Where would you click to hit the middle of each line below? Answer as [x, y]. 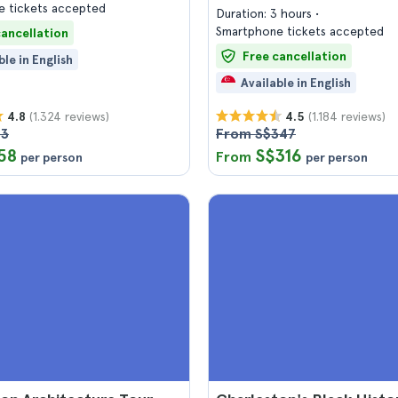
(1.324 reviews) [69, 116]
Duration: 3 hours [266, 13]
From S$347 [256, 134]
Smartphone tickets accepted [300, 31]
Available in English [296, 83]
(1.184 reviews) [347, 116]
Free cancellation [295, 56]
